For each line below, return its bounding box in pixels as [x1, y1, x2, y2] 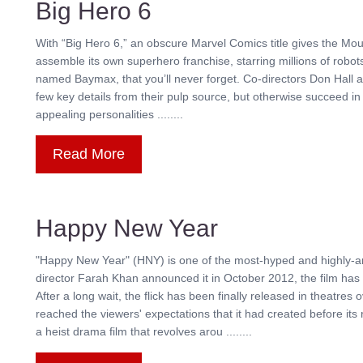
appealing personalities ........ [36, 108, 183, 121]
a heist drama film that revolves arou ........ [36, 325, 252, 338]
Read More [53, 146, 125, 162]
